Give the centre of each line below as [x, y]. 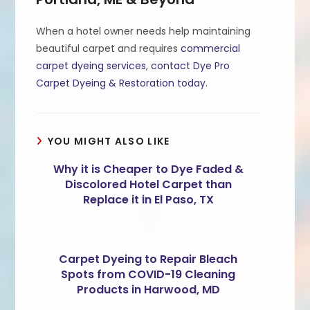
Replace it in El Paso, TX [148, 199]
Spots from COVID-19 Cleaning [148, 274]
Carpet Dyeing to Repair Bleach [148, 259]
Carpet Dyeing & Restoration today [121, 83]
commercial [211, 48]
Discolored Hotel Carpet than [148, 184]
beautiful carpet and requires [109, 48]
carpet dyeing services [91, 65]
